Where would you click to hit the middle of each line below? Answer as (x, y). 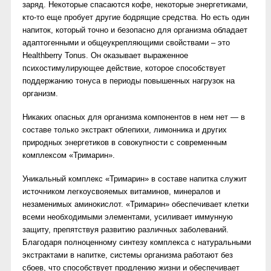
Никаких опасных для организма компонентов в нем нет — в (134, 117)
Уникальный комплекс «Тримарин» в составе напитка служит (135, 179)
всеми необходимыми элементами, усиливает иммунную (128, 217)
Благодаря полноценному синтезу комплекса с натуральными (137, 242)
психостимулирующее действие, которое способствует (124, 68)
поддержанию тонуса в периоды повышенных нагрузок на (129, 81)
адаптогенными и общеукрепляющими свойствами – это (126, 43)
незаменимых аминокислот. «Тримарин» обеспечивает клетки (135, 204)
